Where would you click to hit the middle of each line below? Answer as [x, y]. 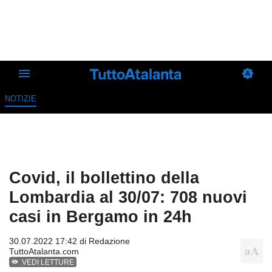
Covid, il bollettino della [104, 178]
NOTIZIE [20, 99]
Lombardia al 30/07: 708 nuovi [128, 197]
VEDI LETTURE [48, 263]
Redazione [109, 241]
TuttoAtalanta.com [44, 252]
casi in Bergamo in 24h [100, 217]
